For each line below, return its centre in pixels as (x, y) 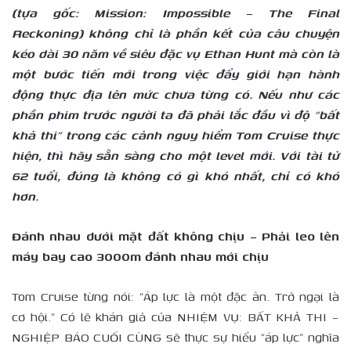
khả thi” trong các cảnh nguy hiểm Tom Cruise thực (175, 135)
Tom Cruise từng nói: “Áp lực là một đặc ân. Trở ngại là (175, 296)
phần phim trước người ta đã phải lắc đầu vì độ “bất (175, 114)
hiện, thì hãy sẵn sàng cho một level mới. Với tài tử (175, 155)
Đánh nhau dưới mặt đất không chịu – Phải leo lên (175, 236)
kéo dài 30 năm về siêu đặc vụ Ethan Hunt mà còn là (175, 53)
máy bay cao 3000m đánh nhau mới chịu (140, 256)
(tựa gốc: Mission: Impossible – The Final (175, 13)
